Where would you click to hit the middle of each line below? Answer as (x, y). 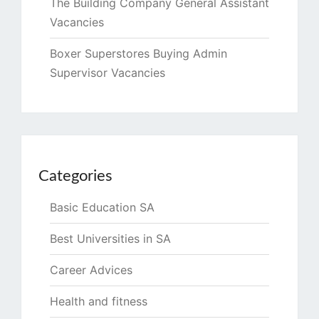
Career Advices (91, 270)
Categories (75, 176)
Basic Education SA (102, 208)
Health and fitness (99, 302)
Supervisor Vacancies (108, 73)
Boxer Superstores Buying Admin (138, 54)
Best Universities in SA (110, 239)
